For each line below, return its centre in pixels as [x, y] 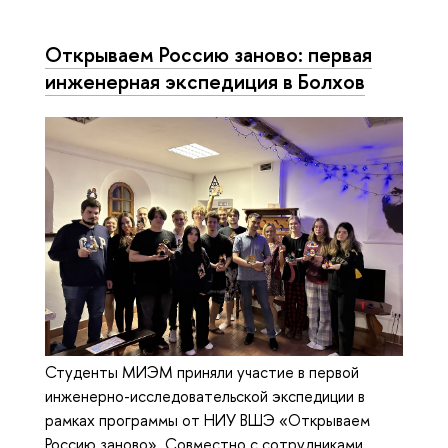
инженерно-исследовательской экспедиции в [205, 396]
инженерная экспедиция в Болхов [205, 81]
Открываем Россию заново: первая [208, 54]
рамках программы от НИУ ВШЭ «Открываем [207, 420]
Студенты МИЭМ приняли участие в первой [202, 372]
